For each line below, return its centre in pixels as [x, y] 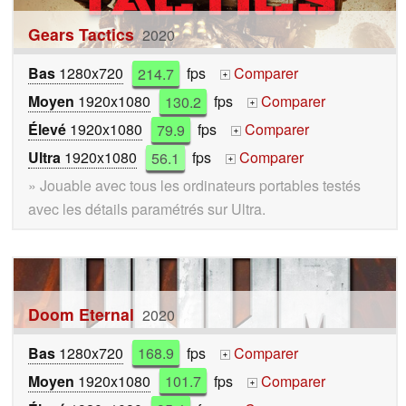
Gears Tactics [81, 34]
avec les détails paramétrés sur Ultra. [147, 209]
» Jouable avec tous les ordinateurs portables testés [194, 186]
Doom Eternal [81, 314]
